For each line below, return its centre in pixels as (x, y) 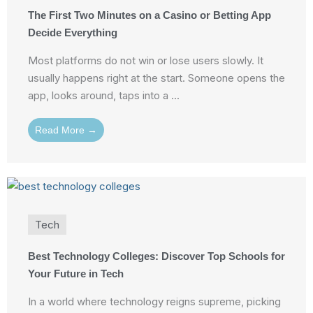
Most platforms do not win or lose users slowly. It (146, 61)
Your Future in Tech (76, 274)
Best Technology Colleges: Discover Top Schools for (156, 256)
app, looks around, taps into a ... (104, 96)
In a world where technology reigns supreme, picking (154, 302)
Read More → (66, 130)
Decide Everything (73, 33)
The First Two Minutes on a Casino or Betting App (150, 15)
